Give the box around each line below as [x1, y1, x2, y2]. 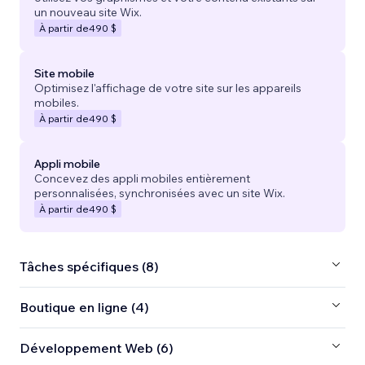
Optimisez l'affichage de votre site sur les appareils [34, 80, 301, 95]
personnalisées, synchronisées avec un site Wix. [34, 185, 285, 200]
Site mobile [34, 65, 95, 81]
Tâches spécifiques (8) [20, 258, 159, 275]
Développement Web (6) [20, 340, 174, 357]
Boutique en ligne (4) [20, 299, 149, 316]
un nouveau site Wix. [34, 4, 142, 20]
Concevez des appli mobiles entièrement [34, 170, 250, 186]
